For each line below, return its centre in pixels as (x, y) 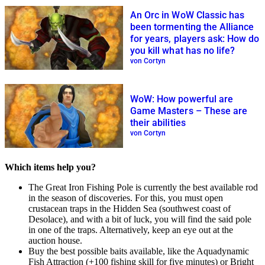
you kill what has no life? (183, 51)
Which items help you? (50, 167)
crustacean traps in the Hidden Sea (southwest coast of (130, 208)
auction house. (55, 240)
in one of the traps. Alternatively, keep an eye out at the (131, 230)
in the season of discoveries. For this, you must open (126, 198)
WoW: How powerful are (182, 99)
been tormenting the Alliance (192, 27)
